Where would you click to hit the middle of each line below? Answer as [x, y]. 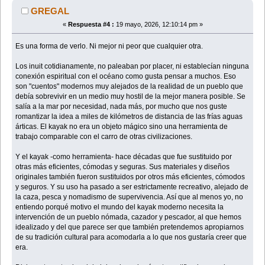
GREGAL [50, 11]
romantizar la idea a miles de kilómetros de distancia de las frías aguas [129, 116]
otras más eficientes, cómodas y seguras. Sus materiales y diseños [123, 167]
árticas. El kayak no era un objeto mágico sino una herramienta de [122, 126]
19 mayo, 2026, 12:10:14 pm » [158, 24]
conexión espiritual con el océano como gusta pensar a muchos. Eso [126, 76]
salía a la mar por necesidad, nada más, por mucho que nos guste [122, 106]
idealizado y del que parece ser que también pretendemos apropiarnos [130, 227]
